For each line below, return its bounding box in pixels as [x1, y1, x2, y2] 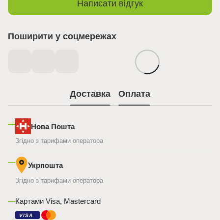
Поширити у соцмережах [8, 31, 116, 42]
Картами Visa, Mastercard [15, 197, 101, 206]
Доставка [70, 88, 110, 99]
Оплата [118, 88, 150, 99]
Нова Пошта [31, 122, 75, 131]
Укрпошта [28, 161, 63, 169]
